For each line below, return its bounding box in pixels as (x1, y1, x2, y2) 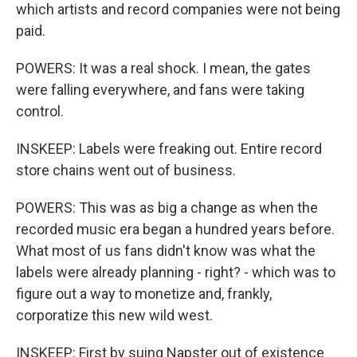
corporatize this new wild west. (16, 307, 213, 324)
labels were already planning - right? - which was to (16, 264, 335, 280)
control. (16, 103, 64, 120)
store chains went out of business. (16, 162, 236, 178)
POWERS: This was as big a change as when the (16, 199, 318, 216)
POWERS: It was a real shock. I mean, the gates (16, 60, 311, 76)
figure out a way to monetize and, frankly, (16, 285, 272, 302)
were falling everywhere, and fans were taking (16, 81, 304, 98)
